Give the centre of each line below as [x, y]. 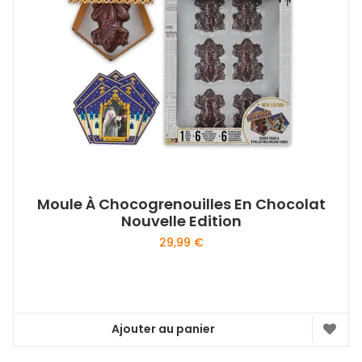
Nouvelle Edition [181, 221]
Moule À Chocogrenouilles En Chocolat [181, 204]
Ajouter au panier [163, 329]
